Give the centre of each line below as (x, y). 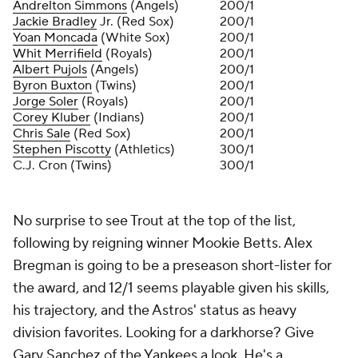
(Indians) (117, 117)
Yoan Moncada (55, 38)
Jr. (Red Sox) (135, 22)
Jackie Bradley (55, 22)
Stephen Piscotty (62, 149)
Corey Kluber (52, 117)
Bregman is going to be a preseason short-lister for (172, 266)
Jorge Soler (46, 101)
